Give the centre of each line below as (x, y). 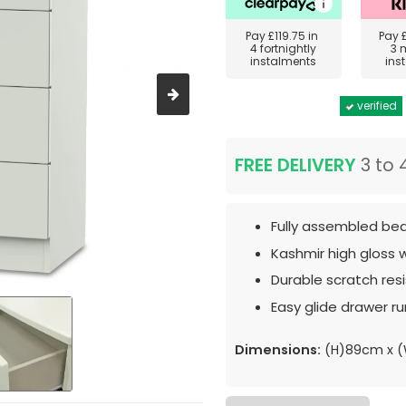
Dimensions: (278, 349)
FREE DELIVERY (295, 165)
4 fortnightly (284, 48)
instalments (284, 61)
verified (376, 106)
